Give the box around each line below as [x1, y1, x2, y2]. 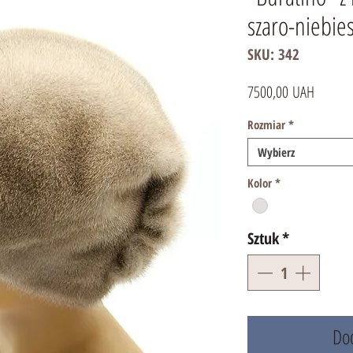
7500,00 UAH [247, 81, 314, 102]
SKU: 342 [247, 44, 299, 65]
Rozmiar [247, 117, 285, 132]
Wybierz [258, 144, 295, 160]
